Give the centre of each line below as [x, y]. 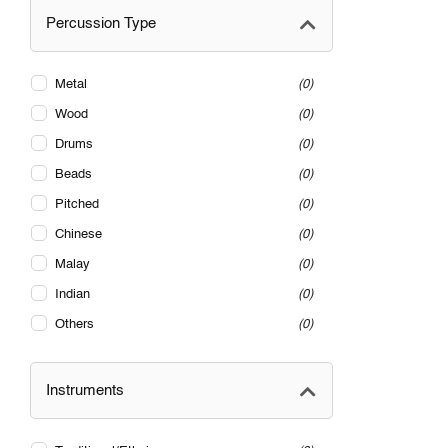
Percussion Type [101, 24]
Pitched [77, 205]
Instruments [85, 391]
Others [74, 325]
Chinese [78, 235]
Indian [72, 295]
